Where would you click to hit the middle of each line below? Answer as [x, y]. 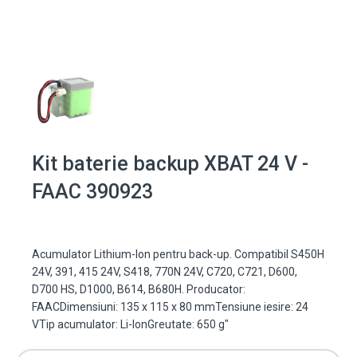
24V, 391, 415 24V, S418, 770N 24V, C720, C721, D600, [165, 272]
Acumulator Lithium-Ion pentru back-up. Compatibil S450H [178, 255]
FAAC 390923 [92, 192]
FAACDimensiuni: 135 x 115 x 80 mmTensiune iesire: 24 [170, 307]
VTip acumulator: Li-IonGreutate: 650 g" [130, 325]
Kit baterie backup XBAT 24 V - [170, 164]
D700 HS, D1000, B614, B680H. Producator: [139, 290]
